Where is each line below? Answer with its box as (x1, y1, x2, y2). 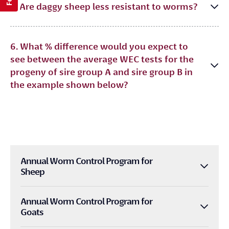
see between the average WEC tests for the (10, 54, 194, 64)
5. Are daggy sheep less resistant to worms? (10, 1, 197, 12)
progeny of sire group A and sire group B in (10, 66, 193, 77)
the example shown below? (10, 79, 128, 90)
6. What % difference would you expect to (10, 41, 188, 52)
